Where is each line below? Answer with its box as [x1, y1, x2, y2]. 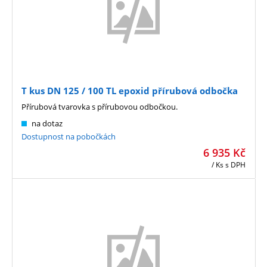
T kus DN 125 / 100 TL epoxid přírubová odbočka [21, 85, 238, 97]
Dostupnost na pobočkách [21, 131, 116, 142]
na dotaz [32, 118, 63, 129]
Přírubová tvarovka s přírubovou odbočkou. [21, 101, 178, 113]
